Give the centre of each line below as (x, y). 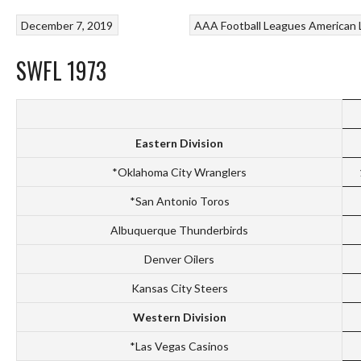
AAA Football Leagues (250, 25)
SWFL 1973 (61, 71)
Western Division (179, 317)
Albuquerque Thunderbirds (179, 230)
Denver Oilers (179, 259)
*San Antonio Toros (179, 201)
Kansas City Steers (179, 288)
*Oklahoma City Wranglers (179, 172)
